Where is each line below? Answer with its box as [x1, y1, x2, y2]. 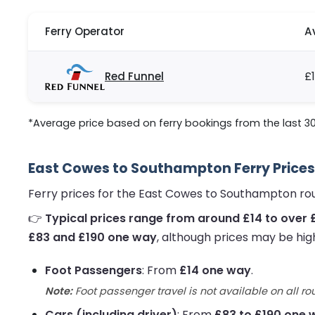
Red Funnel [105, 69, 164, 84]
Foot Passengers [45, 262, 142, 279]
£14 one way [179, 262, 251, 279]
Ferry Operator [45, 24, 124, 39]
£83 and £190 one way [28, 229, 157, 246]
